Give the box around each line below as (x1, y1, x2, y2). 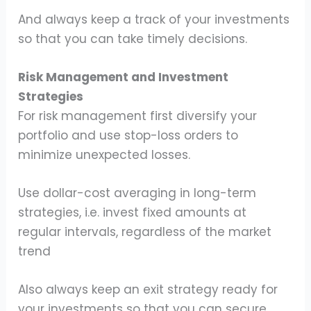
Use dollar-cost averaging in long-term (18, 185, 257, 202)
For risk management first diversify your (18, 107, 258, 124)
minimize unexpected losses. (18, 146, 191, 163)
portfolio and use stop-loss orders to (18, 126, 239, 144)
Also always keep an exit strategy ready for (18, 281, 278, 299)
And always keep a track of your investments (18, 10, 290, 28)
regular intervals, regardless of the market (18, 224, 272, 241)
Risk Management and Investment (18, 68, 229, 85)
